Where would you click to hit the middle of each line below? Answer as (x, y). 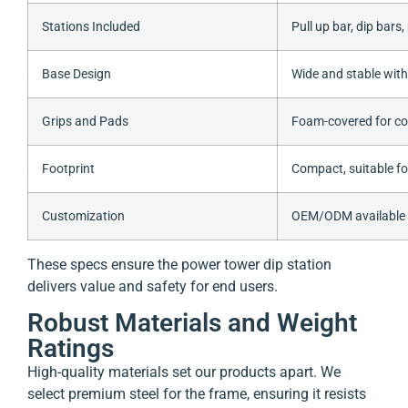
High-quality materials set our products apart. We (184, 372)
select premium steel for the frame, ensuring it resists (197, 394)
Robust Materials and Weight (192, 323)
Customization (83, 217)
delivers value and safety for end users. (153, 287)
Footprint (68, 169)
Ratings (71, 349)
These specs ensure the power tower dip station (179, 265)
